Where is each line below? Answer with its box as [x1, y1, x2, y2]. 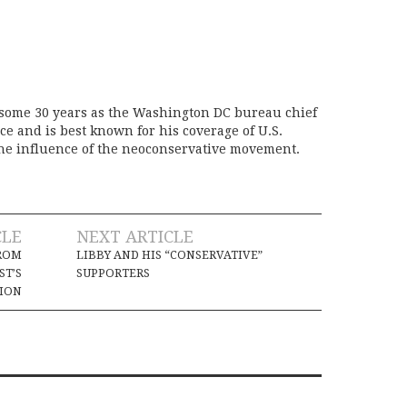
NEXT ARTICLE [76, 227, 194, 247]
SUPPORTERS [76, 266, 150, 281]
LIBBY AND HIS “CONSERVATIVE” [76, 248, 263, 263]
